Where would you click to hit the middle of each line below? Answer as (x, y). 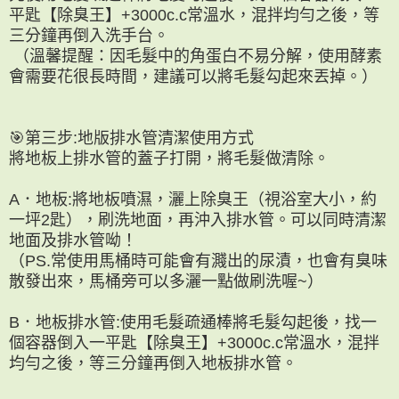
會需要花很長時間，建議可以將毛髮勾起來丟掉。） (193, 76)
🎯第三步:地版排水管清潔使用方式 (131, 138)
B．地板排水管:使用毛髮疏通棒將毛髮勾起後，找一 (193, 322)
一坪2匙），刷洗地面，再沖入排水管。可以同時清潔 (198, 220)
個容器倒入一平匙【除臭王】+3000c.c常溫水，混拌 (194, 342)
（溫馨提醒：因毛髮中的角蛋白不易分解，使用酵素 (195, 56)
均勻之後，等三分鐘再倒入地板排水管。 (153, 363)
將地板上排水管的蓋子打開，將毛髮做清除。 (169, 158)
